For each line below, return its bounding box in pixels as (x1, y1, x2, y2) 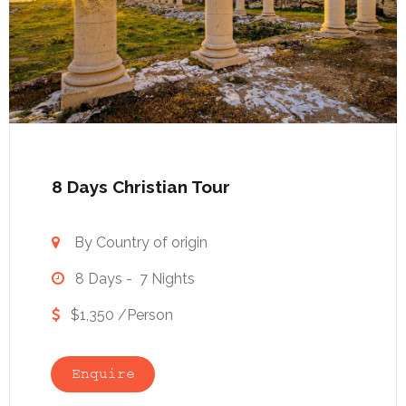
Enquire (71, 367, 135, 382)
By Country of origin (74, 234, 208, 252)
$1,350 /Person (63, 306, 173, 324)
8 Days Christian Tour (52, 177, 230, 198)
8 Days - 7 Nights (64, 270, 195, 288)
